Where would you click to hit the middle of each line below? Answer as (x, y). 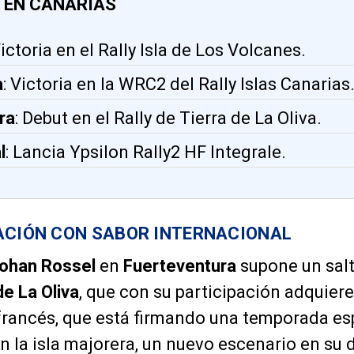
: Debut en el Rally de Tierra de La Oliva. (168, 119)
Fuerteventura (180, 266)
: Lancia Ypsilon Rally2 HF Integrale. (146, 153)
